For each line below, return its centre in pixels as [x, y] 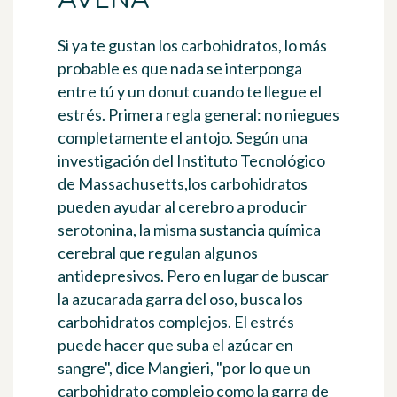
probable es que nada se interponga [180, 69]
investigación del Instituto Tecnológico [191, 161]
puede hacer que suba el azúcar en [175, 345]
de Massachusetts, [123, 184]
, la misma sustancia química [227, 230]
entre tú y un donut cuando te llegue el [190, 92]
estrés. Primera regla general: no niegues [198, 115]
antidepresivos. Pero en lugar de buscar [193, 276]
